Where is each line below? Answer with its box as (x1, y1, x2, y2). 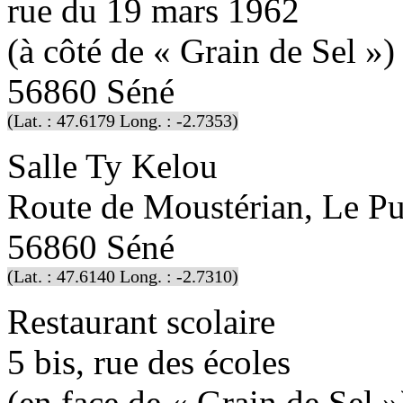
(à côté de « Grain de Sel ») (7, 31, 395, 70)
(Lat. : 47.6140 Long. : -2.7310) (7, 266, 238, 286)
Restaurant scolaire (7, 301, 275, 341)
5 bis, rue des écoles (7, 342, 291, 381)
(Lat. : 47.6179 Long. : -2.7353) (7, 111, 238, 130)
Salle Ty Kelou (7, 146, 218, 185)
